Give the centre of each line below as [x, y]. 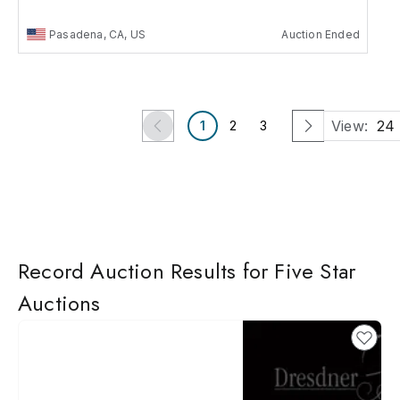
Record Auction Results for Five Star [187, 271]
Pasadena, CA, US [98, 34]
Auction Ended [321, 34]
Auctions [59, 303]
